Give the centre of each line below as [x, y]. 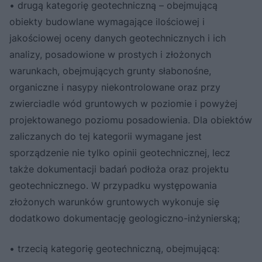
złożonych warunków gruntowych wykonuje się [114, 202]
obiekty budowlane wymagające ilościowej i [107, 22]
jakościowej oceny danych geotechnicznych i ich [118, 38]
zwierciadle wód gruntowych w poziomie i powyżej [123, 104]
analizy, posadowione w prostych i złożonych [110, 55]
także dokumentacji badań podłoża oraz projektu [119, 169]
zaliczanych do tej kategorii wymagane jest [106, 137]
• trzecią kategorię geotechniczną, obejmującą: [114, 249]
